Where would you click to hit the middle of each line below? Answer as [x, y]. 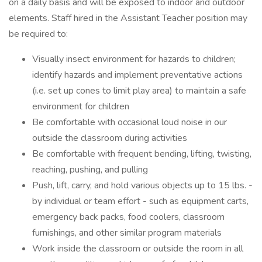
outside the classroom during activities [110, 138]
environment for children [81, 106]
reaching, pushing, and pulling [90, 170]
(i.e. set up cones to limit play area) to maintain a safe [139, 91]
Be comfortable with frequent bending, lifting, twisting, [142, 154]
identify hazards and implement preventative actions [137, 75]
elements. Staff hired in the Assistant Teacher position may [128, 18]
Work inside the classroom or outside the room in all [138, 249]
